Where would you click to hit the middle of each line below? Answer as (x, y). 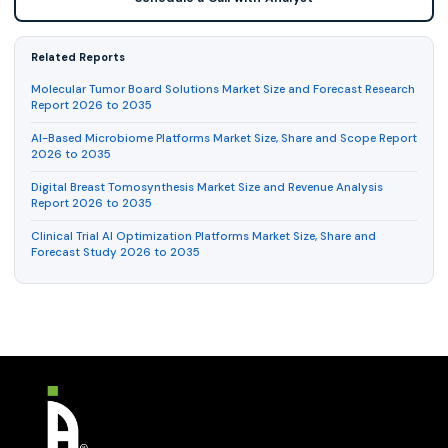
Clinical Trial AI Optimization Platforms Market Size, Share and (203, 237)
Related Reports (78, 57)
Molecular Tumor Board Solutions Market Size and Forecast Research (223, 90)
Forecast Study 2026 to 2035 (115, 253)
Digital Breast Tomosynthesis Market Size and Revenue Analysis (207, 188)
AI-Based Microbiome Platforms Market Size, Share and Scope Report (224, 139)
